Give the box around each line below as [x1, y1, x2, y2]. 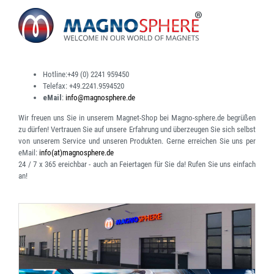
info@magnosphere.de [65, 93, 135, 103]
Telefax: [43, 81, 67, 91]
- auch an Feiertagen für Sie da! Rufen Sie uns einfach [86, 160, 256, 169]
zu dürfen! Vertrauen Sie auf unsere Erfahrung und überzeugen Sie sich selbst [18, 125, 256, 135]
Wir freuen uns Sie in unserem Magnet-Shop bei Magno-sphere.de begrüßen [18, 113, 256, 123]
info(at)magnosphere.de [39, 148, 114, 158]
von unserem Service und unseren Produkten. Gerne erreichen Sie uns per [18, 136, 256, 146]
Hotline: [43, 70, 67, 80]
